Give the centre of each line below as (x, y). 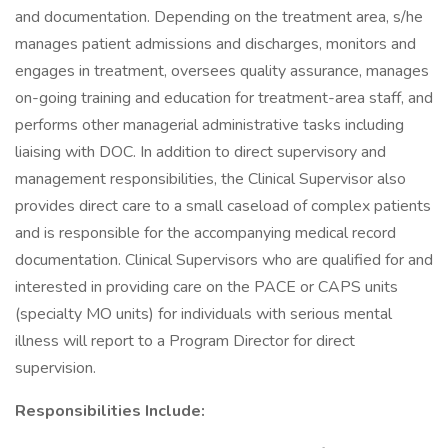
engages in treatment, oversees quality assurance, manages (222, 71)
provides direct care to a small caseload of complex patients (223, 206)
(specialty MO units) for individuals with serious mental (203, 314)
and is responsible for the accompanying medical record (205, 233)
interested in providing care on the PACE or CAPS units (206, 287)
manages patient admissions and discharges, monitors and (215, 44)
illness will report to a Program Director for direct (185, 341)
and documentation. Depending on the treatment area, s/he (219, 17)
